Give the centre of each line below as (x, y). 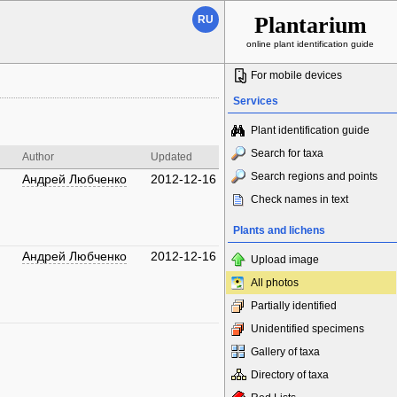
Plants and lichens (279, 230)
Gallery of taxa (285, 352)
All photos (275, 283)
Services (256, 101)
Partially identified (294, 306)
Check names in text (300, 199)
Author (38, 157)
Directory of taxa (290, 375)
